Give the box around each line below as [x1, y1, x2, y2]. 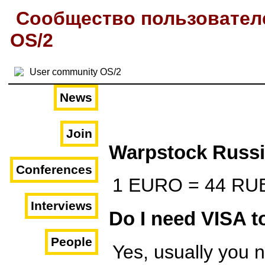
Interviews [31, 199, 92, 213]
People [51, 235, 92, 249]
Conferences [16, 163, 92, 177]
